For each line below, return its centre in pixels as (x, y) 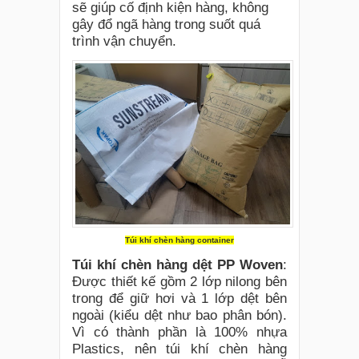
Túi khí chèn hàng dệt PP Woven (177, 264)
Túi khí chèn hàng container (179, 240)
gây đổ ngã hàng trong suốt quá (166, 24)
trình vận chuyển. (124, 41)
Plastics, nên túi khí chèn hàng (179, 349)
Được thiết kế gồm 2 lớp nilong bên (179, 281)
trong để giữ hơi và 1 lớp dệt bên (179, 298)
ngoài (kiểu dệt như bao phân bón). (179, 315)
